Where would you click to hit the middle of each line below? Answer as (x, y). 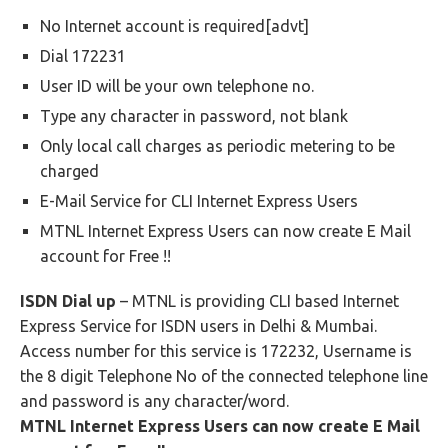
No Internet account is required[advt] (174, 26)
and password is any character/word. (154, 401)
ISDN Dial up (70, 301)
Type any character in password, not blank (194, 116)
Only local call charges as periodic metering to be (217, 146)
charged (69, 171)
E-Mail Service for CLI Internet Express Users (199, 201)
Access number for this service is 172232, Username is (216, 351)
